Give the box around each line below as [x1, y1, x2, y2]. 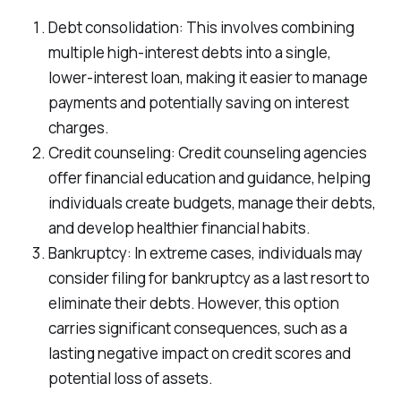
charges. [47, 116, 109, 138]
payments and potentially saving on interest [47, 91, 349, 113]
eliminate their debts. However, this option [47, 292, 339, 313]
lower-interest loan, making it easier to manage [47, 66, 368, 88]
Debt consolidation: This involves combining [47, 16, 354, 38]
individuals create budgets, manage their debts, [47, 192, 376, 213]
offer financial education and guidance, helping [47, 166, 371, 188]
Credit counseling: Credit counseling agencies [47, 141, 367, 163]
